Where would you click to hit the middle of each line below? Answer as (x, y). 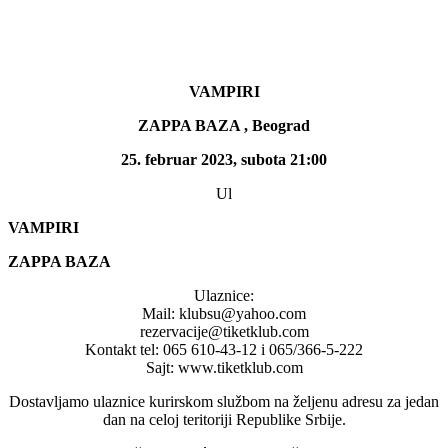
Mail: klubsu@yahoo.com (224, 313)
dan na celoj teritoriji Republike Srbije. (224, 419)
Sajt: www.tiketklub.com (224, 367)
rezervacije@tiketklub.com (224, 331)
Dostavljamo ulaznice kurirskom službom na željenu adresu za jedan (224, 401)
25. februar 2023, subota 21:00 (224, 159)
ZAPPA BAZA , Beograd (224, 125)
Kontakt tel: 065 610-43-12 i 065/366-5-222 (224, 349)
